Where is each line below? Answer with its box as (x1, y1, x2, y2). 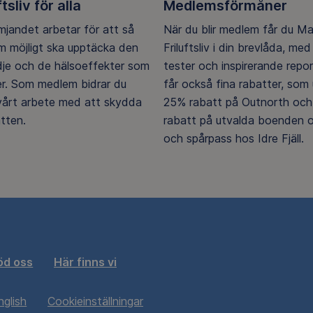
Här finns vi (54, 255, 117, 269)
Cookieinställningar (48, 294, 143, 308)
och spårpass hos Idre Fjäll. (163, 131, 304, 145)
